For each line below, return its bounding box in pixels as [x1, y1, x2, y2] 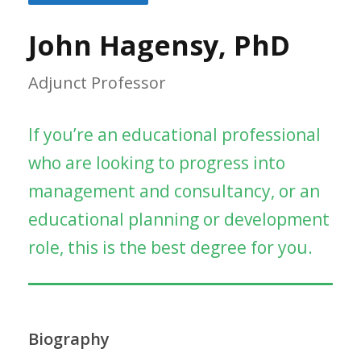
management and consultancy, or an [28, 179, 320, 202]
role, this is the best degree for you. [28, 235, 313, 259]
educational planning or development [28, 207, 330, 230]
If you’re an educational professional [28, 122, 321, 146]
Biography [28, 327, 110, 350]
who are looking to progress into [28, 151, 285, 174]
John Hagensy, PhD [28, 26, 290, 64]
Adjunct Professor [28, 71, 166, 93]
